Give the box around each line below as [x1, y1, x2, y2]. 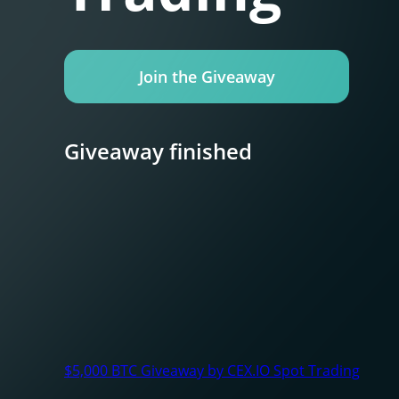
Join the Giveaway [138, 65, 275, 87]
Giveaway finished [64, 136, 252, 166]
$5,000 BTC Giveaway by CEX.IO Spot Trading [64, 361, 360, 380]
